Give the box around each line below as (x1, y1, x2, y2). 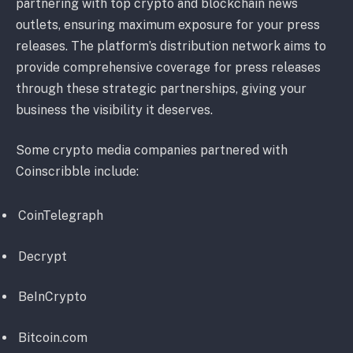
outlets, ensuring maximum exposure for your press (16, 17, 320, 32)
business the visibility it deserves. (16, 102, 213, 117)
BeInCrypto (18, 289, 87, 305)
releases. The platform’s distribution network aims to (16, 38, 326, 54)
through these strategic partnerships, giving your (16, 80, 307, 96)
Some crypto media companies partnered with (16, 143, 288, 158)
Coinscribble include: (16, 164, 139, 180)
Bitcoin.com (18, 329, 87, 345)
